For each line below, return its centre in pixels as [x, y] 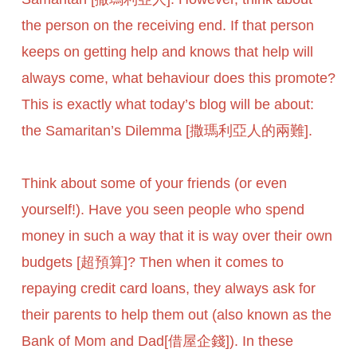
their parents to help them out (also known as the [176, 315]
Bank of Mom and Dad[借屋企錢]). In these [157, 341]
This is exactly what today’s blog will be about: [167, 105]
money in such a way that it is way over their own [177, 236]
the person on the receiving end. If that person [167, 26]
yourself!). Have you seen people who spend [163, 210]
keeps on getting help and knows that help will [167, 52]
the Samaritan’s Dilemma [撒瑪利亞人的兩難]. [167, 131]
